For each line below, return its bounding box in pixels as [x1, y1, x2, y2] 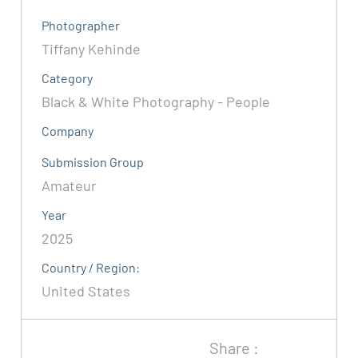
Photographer [42, 18, 121, 34]
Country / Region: [42, 260, 141, 276]
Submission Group [42, 154, 145, 170]
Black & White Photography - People [42, 93, 271, 111]
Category [42, 70, 93, 86]
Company [42, 123, 94, 139]
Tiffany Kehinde [42, 40, 141, 58]
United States [42, 282, 131, 300]
